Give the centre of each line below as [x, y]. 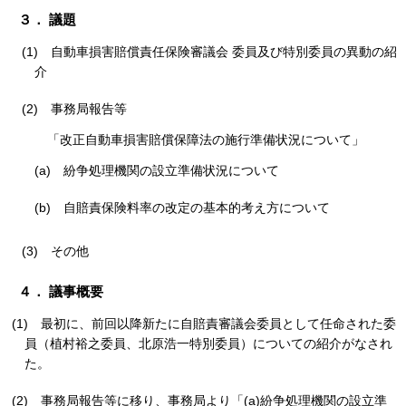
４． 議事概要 [61, 292]
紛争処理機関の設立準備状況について [171, 171]
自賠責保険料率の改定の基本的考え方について [197, 208]
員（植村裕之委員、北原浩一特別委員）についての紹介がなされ [208, 344]
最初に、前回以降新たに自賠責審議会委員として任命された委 [218, 324]
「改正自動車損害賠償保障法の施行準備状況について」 [206, 140]
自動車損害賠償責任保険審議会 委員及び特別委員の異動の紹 [224, 52]
